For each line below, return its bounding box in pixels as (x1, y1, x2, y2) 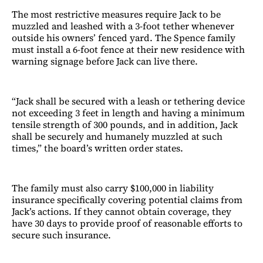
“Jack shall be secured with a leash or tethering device (12, 94, 245, 107)
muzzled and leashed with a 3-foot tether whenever (12, 19, 234, 32)
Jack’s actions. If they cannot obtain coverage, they (12, 204, 231, 218)
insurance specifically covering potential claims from (12, 193, 242, 206)
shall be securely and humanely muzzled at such (12, 129, 222, 143)
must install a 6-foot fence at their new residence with (12, 42, 245, 56)
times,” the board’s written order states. (12, 141, 183, 154)
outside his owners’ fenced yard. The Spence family (12, 31, 235, 44)
